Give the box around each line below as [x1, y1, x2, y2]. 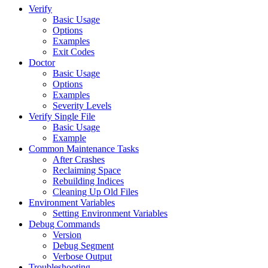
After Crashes [53, 154, 105, 165]
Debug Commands [29, 218, 100, 229]
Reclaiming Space [53, 165, 121, 175]
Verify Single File [29, 111, 95, 121]
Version [53, 229, 81, 240]
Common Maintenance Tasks [29, 143, 139, 154]
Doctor [29, 57, 55, 68]
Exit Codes [53, 46, 95, 57]
